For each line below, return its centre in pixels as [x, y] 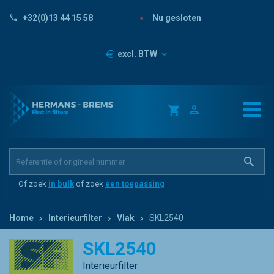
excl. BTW [138, 54]
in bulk [61, 183]
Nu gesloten [176, 17]
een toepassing [135, 183]
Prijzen [118, 54]
